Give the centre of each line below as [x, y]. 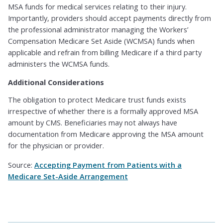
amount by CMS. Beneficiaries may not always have [93, 122]
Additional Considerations [56, 82]
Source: [21, 165]
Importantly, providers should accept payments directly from [110, 18]
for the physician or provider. [56, 145]
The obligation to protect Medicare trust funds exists [97, 99]
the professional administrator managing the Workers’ [98, 30]
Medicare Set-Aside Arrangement [68, 176]
